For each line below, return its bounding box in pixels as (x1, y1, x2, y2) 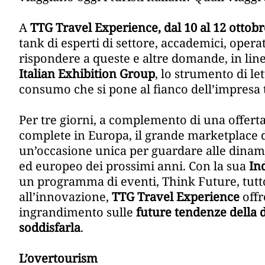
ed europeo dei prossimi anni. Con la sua (19, 158, 249, 174)
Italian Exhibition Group (19, 66, 155, 82)
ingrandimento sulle (19, 204, 136, 221)
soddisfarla (19, 219, 80, 236)
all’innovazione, (19, 189, 112, 205)
